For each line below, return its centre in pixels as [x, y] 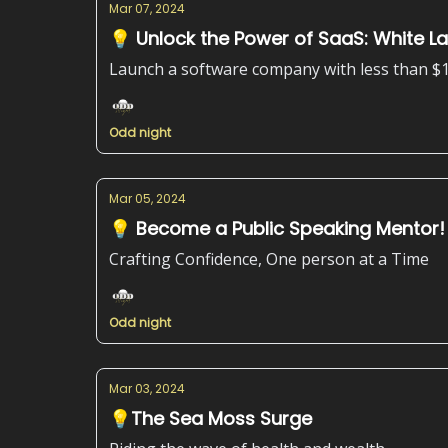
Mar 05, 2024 [147, 198]
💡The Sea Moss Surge [210, 418]
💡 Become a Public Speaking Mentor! [277, 228]
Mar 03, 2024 [147, 388]
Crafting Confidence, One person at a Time [269, 259]
